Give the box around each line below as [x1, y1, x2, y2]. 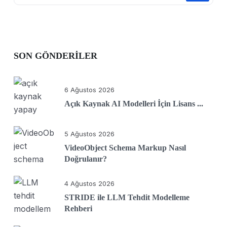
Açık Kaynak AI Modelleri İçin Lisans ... [64, 99, 203, 108]
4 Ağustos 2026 [64, 179, 115, 187]
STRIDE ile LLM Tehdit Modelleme [64, 193, 190, 202]
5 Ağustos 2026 [64, 130, 115, 138]
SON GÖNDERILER [14, 51, 97, 61]
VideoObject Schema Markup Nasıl [64, 143, 186, 152]
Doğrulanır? [64, 155, 107, 163]
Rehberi [64, 204, 92, 213]
